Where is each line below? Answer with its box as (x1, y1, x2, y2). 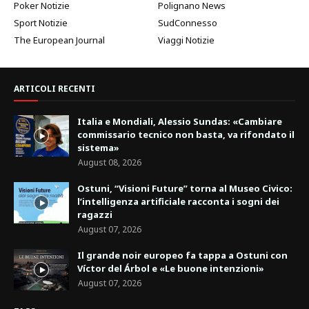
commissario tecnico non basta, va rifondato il (77, 128, 295, 141)
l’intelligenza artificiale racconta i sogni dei (77, 195, 279, 208)
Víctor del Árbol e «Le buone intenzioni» (77, 262, 264, 275)
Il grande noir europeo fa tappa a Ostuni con (77, 249, 288, 262)
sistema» (77, 141, 119, 154)
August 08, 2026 (78, 157, 141, 169)
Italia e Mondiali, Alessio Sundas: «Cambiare (77, 115, 282, 128)
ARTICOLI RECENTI (14, 83, 95, 95)
